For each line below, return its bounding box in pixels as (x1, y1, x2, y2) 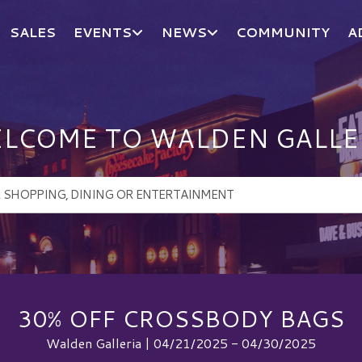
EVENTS (74, 23, 133, 41)
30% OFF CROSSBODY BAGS (18, 301, 344, 335)
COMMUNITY (236, 23, 330, 41)
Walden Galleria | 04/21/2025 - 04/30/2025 (46, 333, 316, 352)
